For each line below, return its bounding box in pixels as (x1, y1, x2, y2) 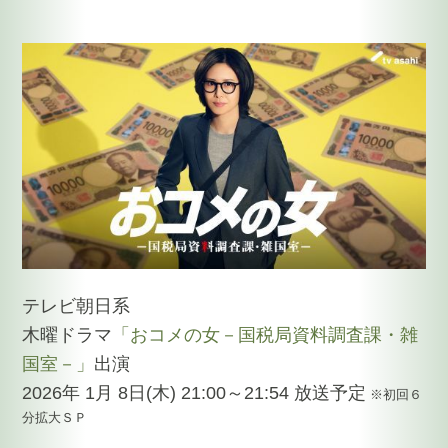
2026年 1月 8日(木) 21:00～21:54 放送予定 (22, 383, 367, 404)
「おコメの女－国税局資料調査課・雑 (112, 325, 419, 346)
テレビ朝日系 (22, 296, 131, 317)
